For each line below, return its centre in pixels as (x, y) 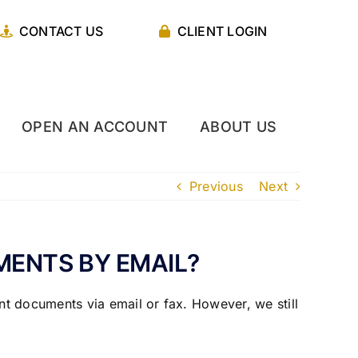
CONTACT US (61, 31)
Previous (216, 186)
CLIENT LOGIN (222, 31)
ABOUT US (239, 127)
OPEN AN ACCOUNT (95, 127)
